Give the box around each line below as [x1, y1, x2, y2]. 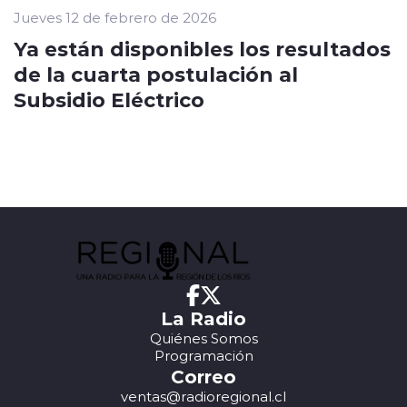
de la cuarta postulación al [14, 60, 298, 88]
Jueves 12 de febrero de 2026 [14, 8, 216, 27]
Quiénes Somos [149, 329, 258, 348]
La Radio [161, 305, 246, 331]
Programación [154, 346, 253, 365]
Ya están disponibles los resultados [14, 35, 391, 63]
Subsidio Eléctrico [14, 85, 204, 114]
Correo [171, 363, 236, 389]
